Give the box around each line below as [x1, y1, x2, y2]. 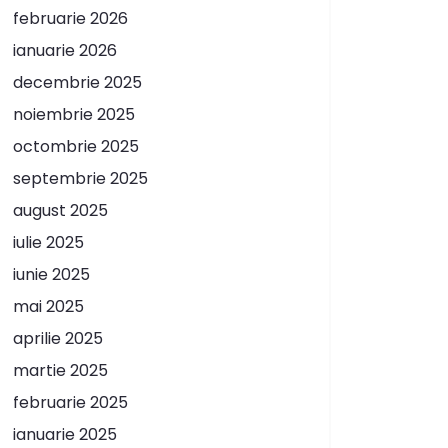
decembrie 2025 [13, 70, 142, 94]
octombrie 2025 [13, 134, 139, 158]
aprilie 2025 [13, 326, 103, 350]
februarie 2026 [13, 6, 128, 30]
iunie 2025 [13, 262, 90, 286]
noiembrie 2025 [13, 102, 135, 126]
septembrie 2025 [13, 166, 148, 190]
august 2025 [13, 198, 108, 222]
